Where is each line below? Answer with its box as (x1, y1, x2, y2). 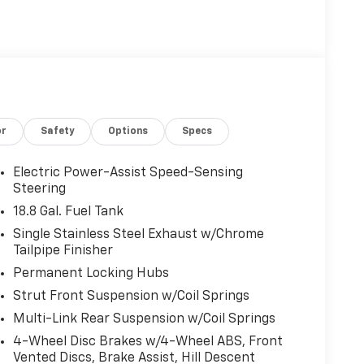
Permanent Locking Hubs (12, 266, 169, 280)
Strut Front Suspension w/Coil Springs (12, 289, 249, 303)
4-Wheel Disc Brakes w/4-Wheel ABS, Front (12, 335, 283, 349)
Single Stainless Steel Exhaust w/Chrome (12, 227, 264, 241)
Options (108, 126, 149, 136)
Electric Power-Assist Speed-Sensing (12, 166, 243, 180)
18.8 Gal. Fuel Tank (12, 205, 123, 219)
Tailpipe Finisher (12, 244, 113, 258)
